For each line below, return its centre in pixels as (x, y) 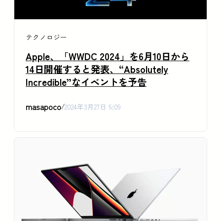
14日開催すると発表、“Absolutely (97, 69)
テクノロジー (46, 37)
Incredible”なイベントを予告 (86, 82)
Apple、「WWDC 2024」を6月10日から (108, 56)
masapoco (43, 106)
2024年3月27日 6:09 (93, 106)
